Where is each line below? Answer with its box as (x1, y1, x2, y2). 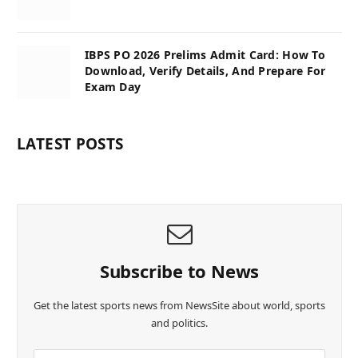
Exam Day (85, 78, 141, 94)
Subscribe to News (99, 258, 260, 283)
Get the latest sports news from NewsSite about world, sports (34, 297, 325, 312)
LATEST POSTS (17, 133, 124, 154)
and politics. (151, 315, 208, 330)
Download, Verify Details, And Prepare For (85, 62, 326, 78)
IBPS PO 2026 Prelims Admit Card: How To (85, 46, 325, 62)
